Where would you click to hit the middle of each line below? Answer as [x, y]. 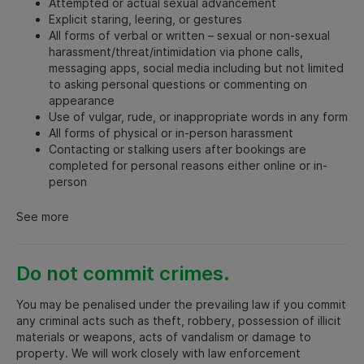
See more [43, 216]
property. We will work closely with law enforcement [158, 353]
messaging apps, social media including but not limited [196, 67]
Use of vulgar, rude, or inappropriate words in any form [198, 116]
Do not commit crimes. [123, 273]
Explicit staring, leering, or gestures [145, 19]
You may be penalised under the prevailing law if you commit [181, 304]
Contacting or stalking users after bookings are [178, 149]
